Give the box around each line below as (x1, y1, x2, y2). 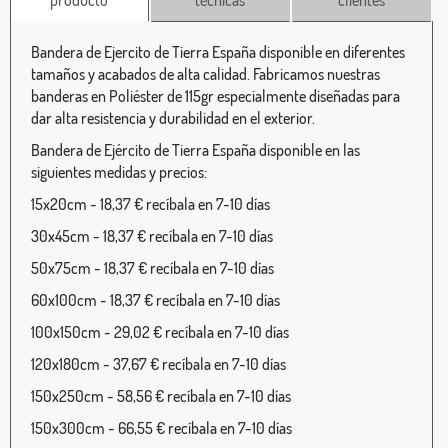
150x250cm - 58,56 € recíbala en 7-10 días (31, 386, 291, 407)
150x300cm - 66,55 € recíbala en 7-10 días (31, 418, 292, 439)
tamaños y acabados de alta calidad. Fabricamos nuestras (31, 64, 380, 85)
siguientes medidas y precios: (31, 162, 207, 183)
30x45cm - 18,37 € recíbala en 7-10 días (31, 226, 273, 247)
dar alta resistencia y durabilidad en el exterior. (31, 108, 315, 129)
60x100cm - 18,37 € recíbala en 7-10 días (31, 290, 280, 311)
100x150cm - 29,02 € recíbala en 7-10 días (31, 322, 289, 343)
